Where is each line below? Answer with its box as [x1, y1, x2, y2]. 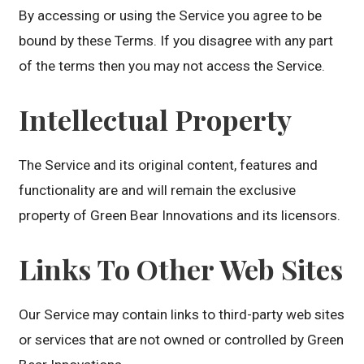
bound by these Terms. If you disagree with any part [19, 32, 334, 49]
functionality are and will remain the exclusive [19, 181, 297, 198]
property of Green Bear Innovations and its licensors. [19, 206, 341, 223]
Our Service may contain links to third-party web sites [19, 306, 345, 323]
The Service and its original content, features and [19, 156, 318, 173]
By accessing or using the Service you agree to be [19, 6, 323, 24]
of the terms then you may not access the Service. [19, 57, 326, 74]
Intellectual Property [19, 100, 292, 138]
